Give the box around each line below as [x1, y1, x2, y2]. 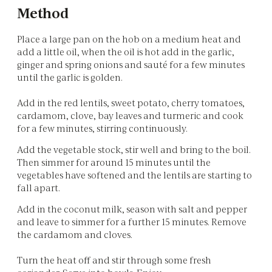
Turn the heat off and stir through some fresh [17, 253, 211, 267]
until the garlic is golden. [17, 70, 123, 84]
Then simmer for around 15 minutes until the [17, 155, 211, 169]
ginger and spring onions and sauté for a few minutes [17, 58, 245, 71]
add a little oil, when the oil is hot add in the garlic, [17, 45, 234, 58]
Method [17, 3, 69, 22]
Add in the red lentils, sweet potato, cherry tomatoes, [17, 96, 245, 109]
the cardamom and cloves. [17, 228, 132, 241]
